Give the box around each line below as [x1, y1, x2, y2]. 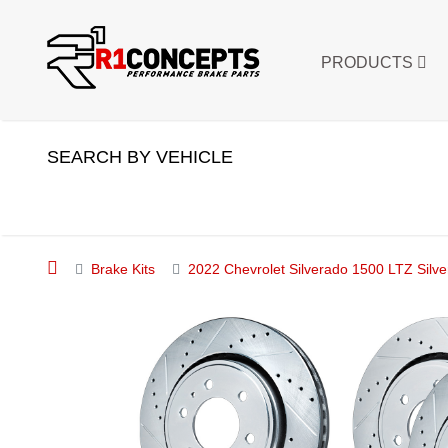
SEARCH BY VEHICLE [47, 147, 233, 167]
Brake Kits [91, 261, 155, 277]
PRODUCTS [321, 54, 417, 71]
